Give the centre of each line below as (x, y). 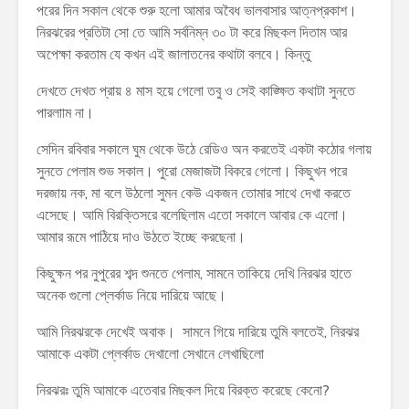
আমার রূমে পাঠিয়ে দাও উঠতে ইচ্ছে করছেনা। (141, 237)
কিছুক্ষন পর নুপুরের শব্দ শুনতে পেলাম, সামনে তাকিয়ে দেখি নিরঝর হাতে (194, 274)
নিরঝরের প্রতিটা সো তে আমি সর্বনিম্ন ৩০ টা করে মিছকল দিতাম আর (192, 33)
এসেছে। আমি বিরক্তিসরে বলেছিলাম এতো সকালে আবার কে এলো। (192, 215)
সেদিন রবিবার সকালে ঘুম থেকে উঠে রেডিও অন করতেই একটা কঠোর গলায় (204, 150)
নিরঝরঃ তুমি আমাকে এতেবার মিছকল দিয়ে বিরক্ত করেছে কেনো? (183, 391)
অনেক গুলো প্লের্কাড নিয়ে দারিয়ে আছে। (131, 296)
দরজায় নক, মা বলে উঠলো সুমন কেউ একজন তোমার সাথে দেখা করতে (194, 194)
